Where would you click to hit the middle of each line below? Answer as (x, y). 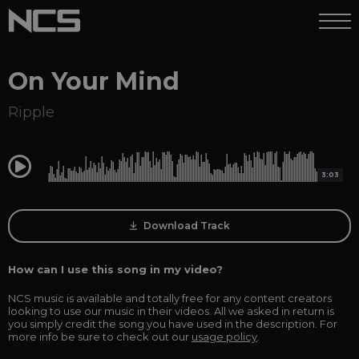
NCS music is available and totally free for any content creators (170, 298)
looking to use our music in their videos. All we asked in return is (171, 311)
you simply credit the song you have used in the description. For (173, 324)
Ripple (31, 112)
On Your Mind (94, 81)
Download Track (185, 226)
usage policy (224, 337)
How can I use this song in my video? (115, 269)
